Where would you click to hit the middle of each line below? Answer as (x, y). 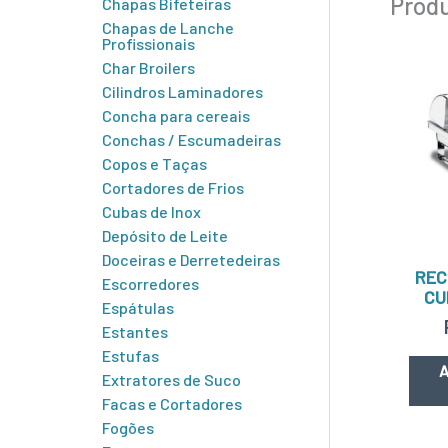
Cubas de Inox (151, 211)
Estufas (130, 355)
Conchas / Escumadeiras (191, 139)
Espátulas (138, 307)
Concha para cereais (176, 115)
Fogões (128, 427)
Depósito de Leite (165, 235)
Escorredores (150, 283)
